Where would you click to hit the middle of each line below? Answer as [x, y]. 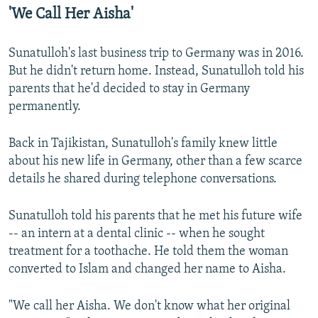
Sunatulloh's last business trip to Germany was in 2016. [156, 54]
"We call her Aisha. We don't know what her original [149, 307]
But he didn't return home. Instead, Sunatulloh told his [156, 72]
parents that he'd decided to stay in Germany [129, 89]
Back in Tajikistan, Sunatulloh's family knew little [143, 144]
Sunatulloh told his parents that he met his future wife [155, 216]
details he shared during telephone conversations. [143, 180]
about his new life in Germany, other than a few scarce [155, 162]
